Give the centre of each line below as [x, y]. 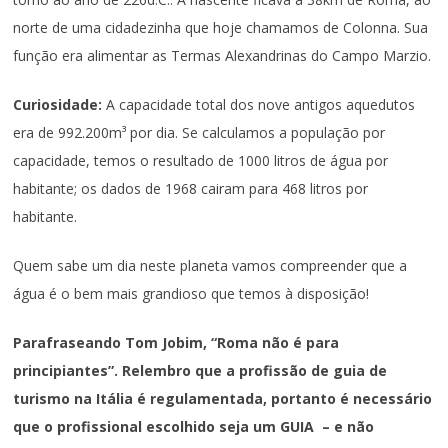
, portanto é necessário [348, 398]
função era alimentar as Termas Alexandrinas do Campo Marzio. [222, 55]
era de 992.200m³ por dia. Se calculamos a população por [199, 132]
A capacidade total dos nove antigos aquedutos [259, 104]
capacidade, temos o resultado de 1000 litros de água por [201, 160]
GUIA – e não [327, 426]
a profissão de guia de [307, 370]
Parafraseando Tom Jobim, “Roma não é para [176, 342]
